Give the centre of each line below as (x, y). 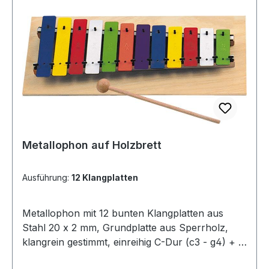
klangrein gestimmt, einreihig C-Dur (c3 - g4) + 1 (132, 242)
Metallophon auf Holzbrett (92, 145)
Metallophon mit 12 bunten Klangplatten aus (123, 213)
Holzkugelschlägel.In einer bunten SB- (110, 257)
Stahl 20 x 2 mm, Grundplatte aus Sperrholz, (125, 228)
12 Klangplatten (105, 178)
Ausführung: (47, 178)
